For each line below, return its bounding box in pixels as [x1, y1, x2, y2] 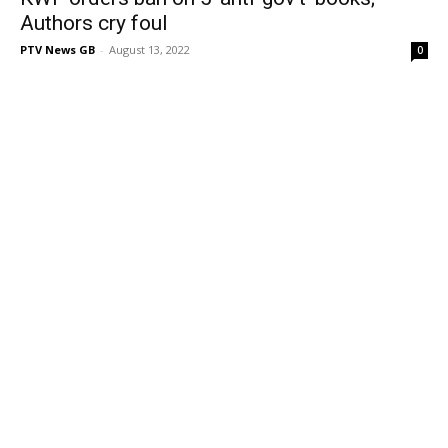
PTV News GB [20, 42, 95, 58]
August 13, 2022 [109, 42, 190, 58]
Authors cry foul [20, 11, 168, 36]
